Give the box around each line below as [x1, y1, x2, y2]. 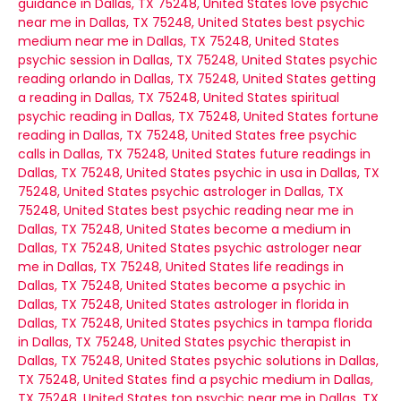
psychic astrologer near [214, 239, 362, 257]
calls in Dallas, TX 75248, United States [18, 145, 256, 163]
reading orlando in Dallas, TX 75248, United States [18, 70, 327, 88]
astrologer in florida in [214, 295, 349, 313]
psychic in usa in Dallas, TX [214, 164, 380, 182]
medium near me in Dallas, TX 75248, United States [18, 32, 339, 50]
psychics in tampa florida [214, 314, 372, 332]
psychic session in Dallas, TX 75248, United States [18, 51, 326, 69]
